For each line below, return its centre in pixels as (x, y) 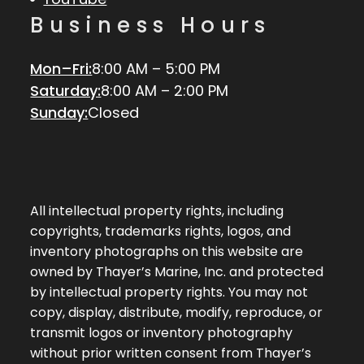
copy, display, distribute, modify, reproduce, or (177, 313)
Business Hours (151, 26)
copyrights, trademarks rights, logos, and (161, 232)
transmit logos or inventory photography (162, 333)
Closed (114, 113)
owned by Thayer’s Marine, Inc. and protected (177, 272)
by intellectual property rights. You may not (169, 292)
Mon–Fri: (61, 69)
